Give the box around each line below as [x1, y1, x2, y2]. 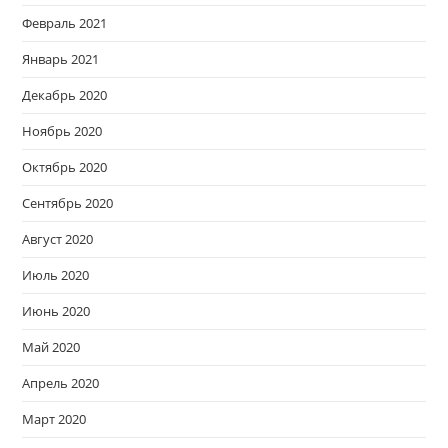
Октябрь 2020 [22, 158, 108, 177]
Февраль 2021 [22, 14, 108, 33]
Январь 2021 [22, 50, 100, 69]
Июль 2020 [22, 266, 90, 285]
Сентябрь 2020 [22, 194, 114, 213]
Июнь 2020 [22, 302, 91, 321]
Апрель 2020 [22, 374, 100, 393]
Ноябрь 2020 [22, 122, 103, 141]
